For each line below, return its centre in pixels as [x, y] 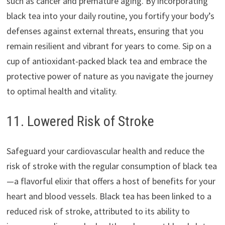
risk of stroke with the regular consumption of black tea [111, 166]
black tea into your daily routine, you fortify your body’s [110, 16]
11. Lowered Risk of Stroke [80, 121]
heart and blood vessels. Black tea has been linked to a [109, 196]
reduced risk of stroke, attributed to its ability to [98, 211]
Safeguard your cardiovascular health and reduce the [105, 151]
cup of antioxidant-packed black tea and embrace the [106, 61]
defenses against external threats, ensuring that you [105, 31]
